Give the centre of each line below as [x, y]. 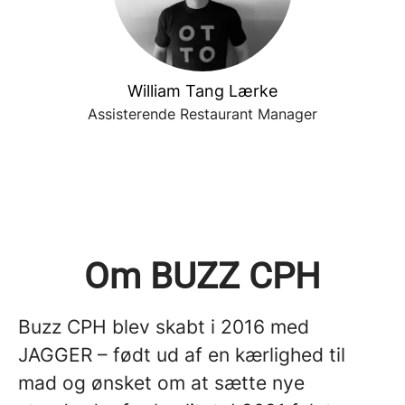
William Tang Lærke [202, 91]
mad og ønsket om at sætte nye [161, 383]
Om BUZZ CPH [202, 276]
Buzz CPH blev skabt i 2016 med [164, 327]
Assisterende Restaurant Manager [202, 114]
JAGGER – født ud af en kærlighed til [182, 355]
